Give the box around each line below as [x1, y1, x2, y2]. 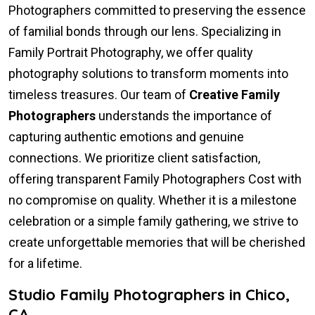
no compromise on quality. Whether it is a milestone [8, 192, 297, 207]
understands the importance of [96, 108, 272, 123]
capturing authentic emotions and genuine [8, 129, 244, 144]
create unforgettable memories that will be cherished [8, 234, 305, 250]
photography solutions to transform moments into [8, 65, 288, 81]
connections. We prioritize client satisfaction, [8, 150, 260, 165]
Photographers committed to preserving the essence [8, 2, 306, 18]
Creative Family [189, 86, 280, 102]
